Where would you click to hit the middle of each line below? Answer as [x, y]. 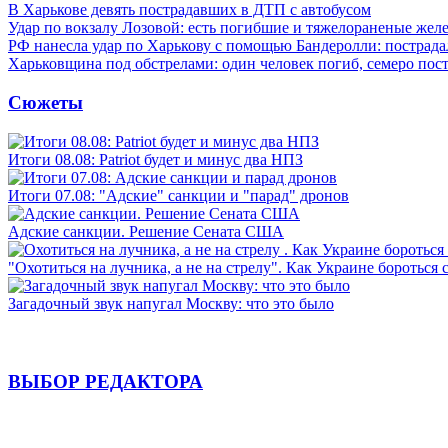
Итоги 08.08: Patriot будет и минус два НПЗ [155, 159]
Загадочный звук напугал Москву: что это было [171, 303]
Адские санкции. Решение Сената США [146, 231]
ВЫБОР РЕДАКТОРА [105, 382]
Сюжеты [45, 102]
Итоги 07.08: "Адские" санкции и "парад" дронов [178, 195]
